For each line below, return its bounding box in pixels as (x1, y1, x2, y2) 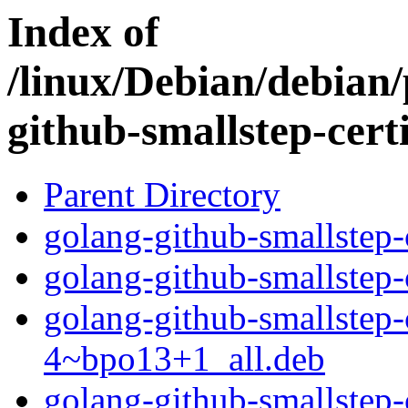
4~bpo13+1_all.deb (44, 339, 325, 379)
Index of (7, 8, 159, 56)
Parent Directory (44, 175, 280, 215)
